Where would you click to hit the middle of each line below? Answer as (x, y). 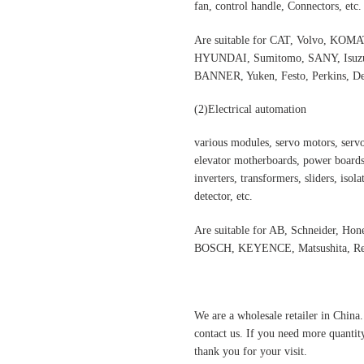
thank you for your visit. (251, 351)
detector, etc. (223, 197)
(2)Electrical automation (250, 109)
